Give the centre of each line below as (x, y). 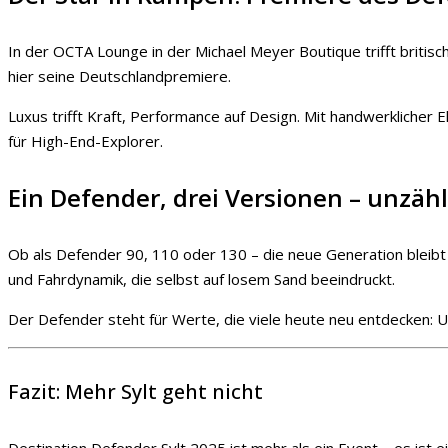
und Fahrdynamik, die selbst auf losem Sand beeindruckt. (201, 278)
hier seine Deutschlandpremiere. (119, 75)
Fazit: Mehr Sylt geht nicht (135, 392)
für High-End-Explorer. (85, 140)
